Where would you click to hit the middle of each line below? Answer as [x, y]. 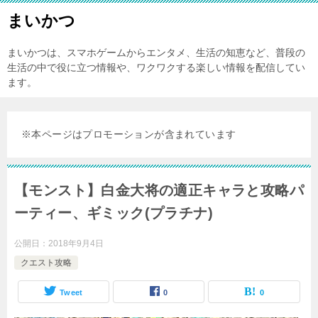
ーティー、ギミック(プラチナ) [114, 213]
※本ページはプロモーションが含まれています [129, 134]
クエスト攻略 [46, 263]
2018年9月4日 [76, 243]
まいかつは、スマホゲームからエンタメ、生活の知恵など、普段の [156, 53]
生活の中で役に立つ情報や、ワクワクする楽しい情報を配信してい [156, 67]
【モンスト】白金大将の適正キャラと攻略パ [159, 190]
